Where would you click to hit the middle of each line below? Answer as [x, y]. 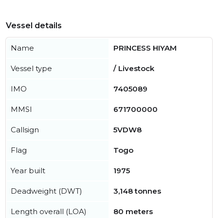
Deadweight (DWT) [46, 191]
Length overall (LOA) [49, 212]
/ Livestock [134, 69]
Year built [28, 171]
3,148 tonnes [137, 191]
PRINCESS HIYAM [145, 48]
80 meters [133, 212]
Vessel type [31, 69]
